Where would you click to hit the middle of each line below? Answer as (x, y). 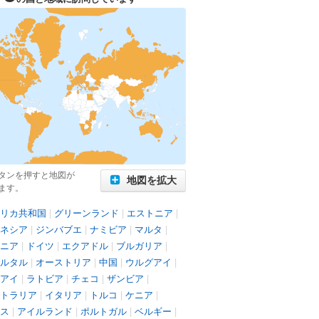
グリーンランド (87, 213)
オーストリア (63, 262)
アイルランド (45, 311)
